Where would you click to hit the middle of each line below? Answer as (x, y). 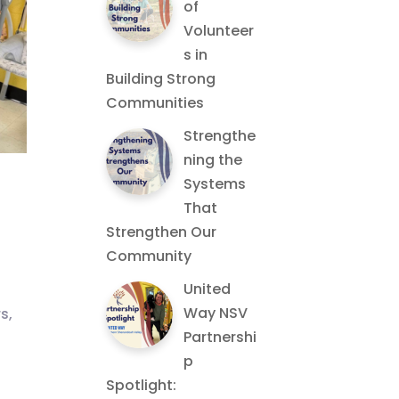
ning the (213, 160)
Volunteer (219, 31)
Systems (215, 184)
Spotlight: (142, 385)
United (208, 289)
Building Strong (161, 79)
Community (149, 256)
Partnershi (220, 337)
